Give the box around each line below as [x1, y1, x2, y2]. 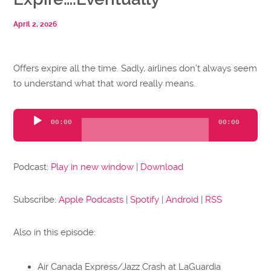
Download [140, 161, 184, 172]
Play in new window [51, 161, 134, 172]
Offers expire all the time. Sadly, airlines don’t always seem [13, 63, 258, 74]
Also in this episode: [13, 227, 96, 238]
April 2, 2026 [13, 20, 57, 29]
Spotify [130, 194, 160, 205]
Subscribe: [13, 194, 59, 205]
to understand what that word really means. [13, 78, 196, 90]
